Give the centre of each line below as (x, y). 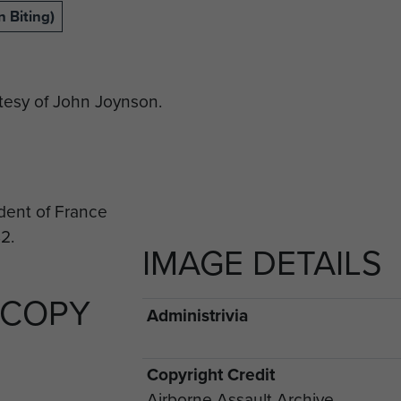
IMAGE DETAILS (262, 263)
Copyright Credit (210, 375)
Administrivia (197, 315)
